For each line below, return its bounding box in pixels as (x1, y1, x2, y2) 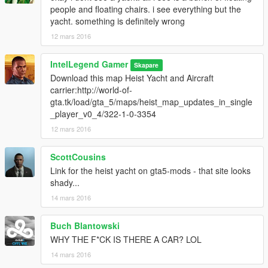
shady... (50, 176, 80, 188)
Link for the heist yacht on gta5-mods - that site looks (50, 164, 251, 176)
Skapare (134, 60, 159, 69)
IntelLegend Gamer (50, 57, 128, 70)
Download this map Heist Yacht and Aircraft (50, 71, 214, 84)
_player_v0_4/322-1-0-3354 (50, 107, 156, 120)
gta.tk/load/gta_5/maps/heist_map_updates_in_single (50, 95, 252, 108)
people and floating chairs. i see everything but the (50, 2, 241, 15)
